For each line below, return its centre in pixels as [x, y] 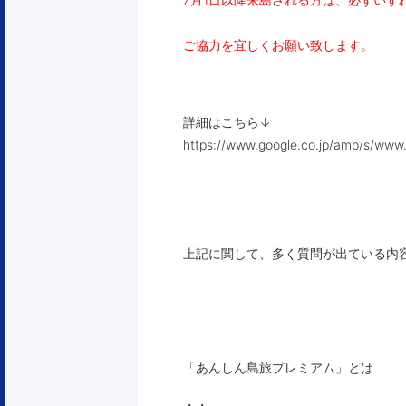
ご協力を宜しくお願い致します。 [278, 45]
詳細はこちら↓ [227, 122]
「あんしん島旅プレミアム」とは [278, 367]
